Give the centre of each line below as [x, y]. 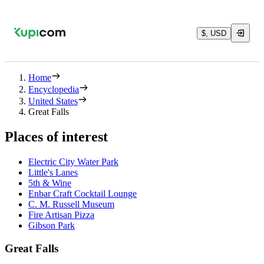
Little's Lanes [53, 172]
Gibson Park [52, 225]
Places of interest [56, 136]
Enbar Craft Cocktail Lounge [82, 193]
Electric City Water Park [73, 161]
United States [53, 101]
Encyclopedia [54, 89]
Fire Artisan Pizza [61, 214]
